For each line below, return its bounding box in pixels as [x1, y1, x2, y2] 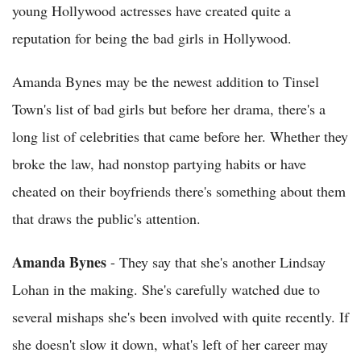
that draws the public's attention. [12, 209, 201, 228]
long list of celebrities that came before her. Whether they [12, 127, 348, 146]
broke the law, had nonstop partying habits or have [12, 154, 306, 173]
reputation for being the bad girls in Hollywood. [12, 28, 292, 48]
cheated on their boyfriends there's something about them [12, 181, 346, 201]
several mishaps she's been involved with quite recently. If [12, 307, 349, 326]
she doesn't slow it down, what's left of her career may [12, 334, 328, 354]
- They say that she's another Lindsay [106, 252, 326, 272]
